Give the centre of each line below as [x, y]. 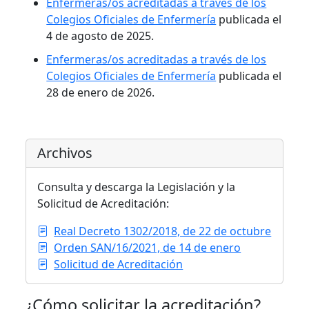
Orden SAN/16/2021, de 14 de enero [148, 248]
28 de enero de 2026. [101, 92]
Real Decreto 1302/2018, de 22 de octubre [163, 231]
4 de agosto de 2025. [100, 36]
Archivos [65, 153]
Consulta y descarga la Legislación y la [137, 187]
